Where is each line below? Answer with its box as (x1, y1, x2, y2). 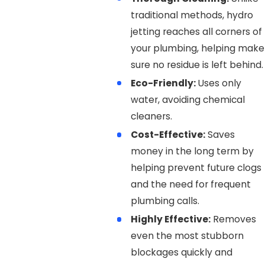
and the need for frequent (131, 178, 251, 191)
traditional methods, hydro (131, 9, 254, 22)
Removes (211, 213, 257, 226)
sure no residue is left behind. (131, 59, 264, 72)
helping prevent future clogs (131, 161, 262, 174)
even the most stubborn (131, 230, 244, 243)
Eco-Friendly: (131, 77, 196, 90)
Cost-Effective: (131, 128, 206, 141)
